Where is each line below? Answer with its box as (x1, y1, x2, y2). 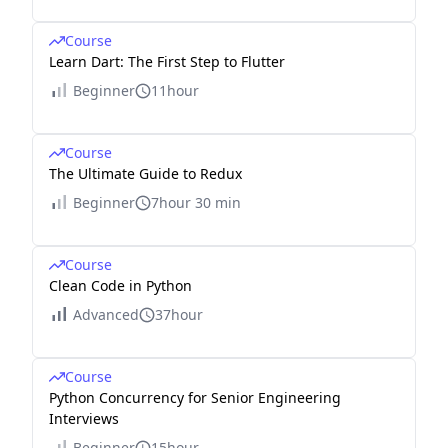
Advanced (73, 305, 139, 324)
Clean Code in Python (49, 276, 192, 295)
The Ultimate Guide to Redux (49, 164, 242, 183)
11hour (151, 81, 199, 100)
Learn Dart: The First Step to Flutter (49, 52, 285, 71)
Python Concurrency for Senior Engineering (49, 388, 341, 407)
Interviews (49, 409, 119, 428)
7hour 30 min (151, 193, 241, 212)
